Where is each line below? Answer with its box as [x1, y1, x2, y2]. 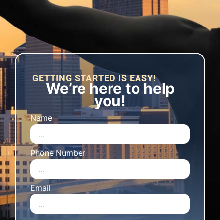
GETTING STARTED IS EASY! [32, 73, 156, 83]
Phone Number [30, 148, 85, 158]
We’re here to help [45, 80, 175, 97]
